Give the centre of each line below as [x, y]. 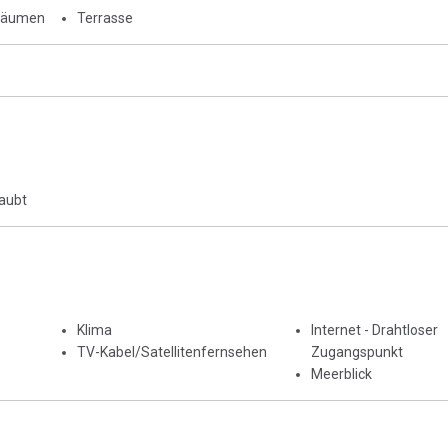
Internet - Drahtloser [374, 329]
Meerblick [341, 373]
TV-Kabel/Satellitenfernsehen [172, 351]
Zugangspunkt [356, 351]
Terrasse [105, 17]
